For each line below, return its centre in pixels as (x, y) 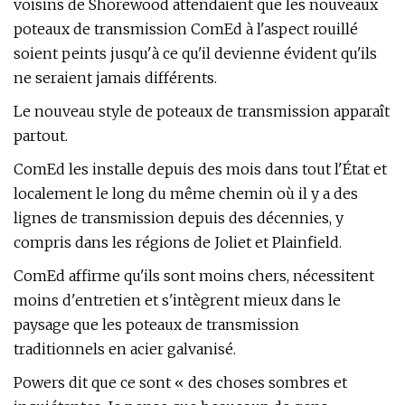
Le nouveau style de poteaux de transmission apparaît (202, 111)
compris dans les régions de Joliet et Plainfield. (178, 242)
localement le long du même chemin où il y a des (186, 193)
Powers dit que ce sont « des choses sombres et (180, 382)
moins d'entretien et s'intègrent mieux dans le (177, 300)
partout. (41, 136)
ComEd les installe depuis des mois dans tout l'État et (200, 169)
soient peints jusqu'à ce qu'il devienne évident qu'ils (195, 53)
